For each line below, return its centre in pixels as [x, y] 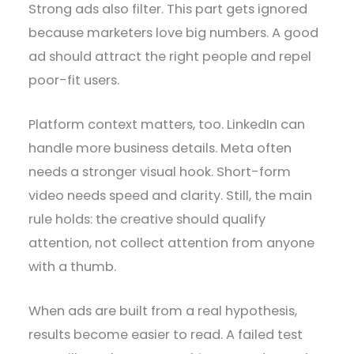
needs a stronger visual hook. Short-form [160, 172]
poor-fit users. [74, 80]
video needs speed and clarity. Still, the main [171, 196]
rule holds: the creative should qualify [147, 220]
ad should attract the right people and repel [170, 56]
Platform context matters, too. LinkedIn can [167, 125]
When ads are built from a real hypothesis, [163, 311]
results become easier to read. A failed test [166, 335]
